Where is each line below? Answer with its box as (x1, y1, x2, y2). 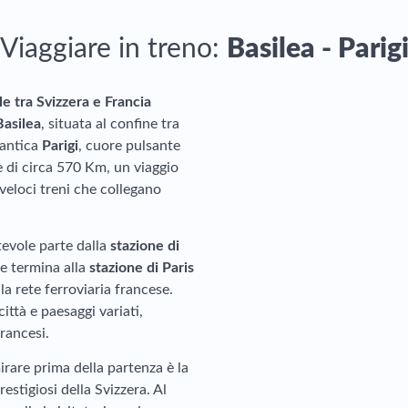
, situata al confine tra (41, 117, 179, 131)
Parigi (42, 138, 78, 153)
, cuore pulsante (78, 138, 180, 153)
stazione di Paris (89, 260, 194, 275)
